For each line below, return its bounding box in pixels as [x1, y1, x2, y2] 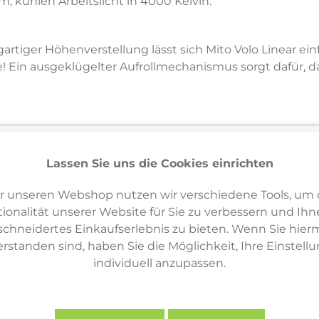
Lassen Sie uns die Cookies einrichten [46, 156, 273, 170]
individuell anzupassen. [93, 256, 226, 270]
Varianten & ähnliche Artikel [75, 199, 222, 211]
